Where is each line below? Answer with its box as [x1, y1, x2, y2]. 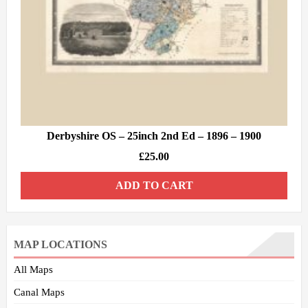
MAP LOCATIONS [14, 239, 107, 251]
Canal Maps [14, 287, 65, 298]
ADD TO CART [115, 179, 193, 192]
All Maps [14, 264, 53, 276]
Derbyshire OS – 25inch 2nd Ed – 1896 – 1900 [47, 130, 261, 142]
